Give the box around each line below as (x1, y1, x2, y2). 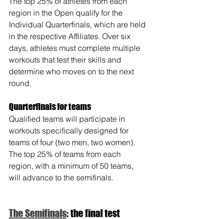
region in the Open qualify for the (9, 8, 125, 18)
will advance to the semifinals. (9, 173, 113, 183)
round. (9, 78, 31, 88)
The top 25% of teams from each (9, 149, 123, 159)
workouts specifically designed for (9, 126, 131, 136)
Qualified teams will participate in (9, 114, 127, 124)
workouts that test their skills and (9, 55, 123, 65)
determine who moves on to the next (9, 66, 136, 77)
